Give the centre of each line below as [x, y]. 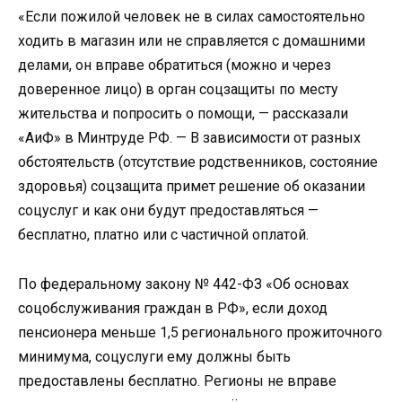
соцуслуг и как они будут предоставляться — [168, 211]
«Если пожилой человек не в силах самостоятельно [192, 17]
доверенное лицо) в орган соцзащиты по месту [178, 90]
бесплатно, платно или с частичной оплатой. [163, 235]
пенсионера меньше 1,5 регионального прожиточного [200, 332]
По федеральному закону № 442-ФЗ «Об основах [184, 284]
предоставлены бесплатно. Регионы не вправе [177, 380]
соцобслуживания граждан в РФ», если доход [173, 308]
